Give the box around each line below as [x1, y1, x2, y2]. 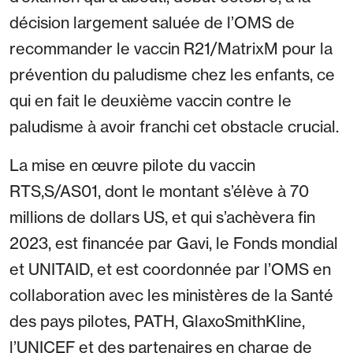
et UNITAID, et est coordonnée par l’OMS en [9, 259, 331, 280]
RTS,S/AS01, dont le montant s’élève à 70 [9, 181, 309, 202]
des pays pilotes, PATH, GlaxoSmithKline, [9, 311, 305, 332]
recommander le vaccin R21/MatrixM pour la [9, 39, 333, 59]
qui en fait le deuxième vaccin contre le [9, 91, 292, 111]
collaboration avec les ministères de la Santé [9, 285, 333, 306]
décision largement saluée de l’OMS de [9, 13, 295, 33]
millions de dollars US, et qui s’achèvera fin [9, 207, 315, 228]
